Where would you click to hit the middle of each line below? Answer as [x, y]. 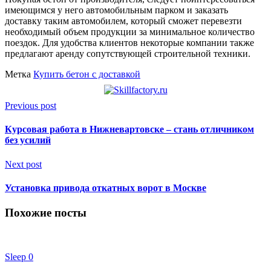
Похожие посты [46, 213]
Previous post [31, 106]
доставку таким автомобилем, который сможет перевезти [123, 21]
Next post [23, 164]
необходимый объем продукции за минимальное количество [130, 32]
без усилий [28, 140]
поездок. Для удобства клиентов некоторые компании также [129, 43]
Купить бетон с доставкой [87, 74]
